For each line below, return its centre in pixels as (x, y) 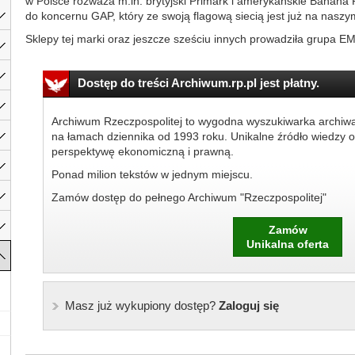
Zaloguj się (247, 305)
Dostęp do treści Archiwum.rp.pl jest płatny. (198, 83)
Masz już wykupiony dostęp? (140, 305)
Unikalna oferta (288, 244)
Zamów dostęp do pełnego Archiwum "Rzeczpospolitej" (189, 197)
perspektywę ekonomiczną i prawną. (142, 151)
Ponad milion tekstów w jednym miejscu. (152, 174)
